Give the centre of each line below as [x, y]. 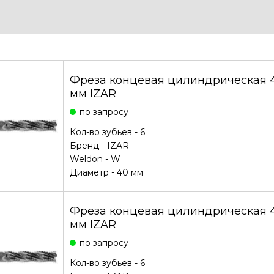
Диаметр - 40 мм [106, 172]
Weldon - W [95, 159]
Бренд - [88, 146]
